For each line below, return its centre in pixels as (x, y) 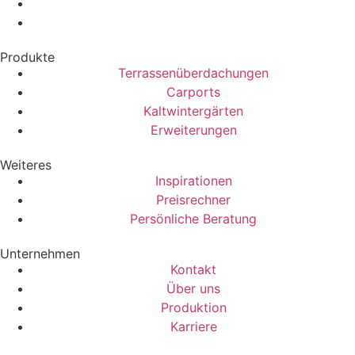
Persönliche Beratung (193, 218)
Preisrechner (193, 199)
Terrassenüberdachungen (193, 73)
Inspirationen (193, 180)
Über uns (193, 288)
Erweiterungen (193, 130)
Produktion (193, 307)
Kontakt (193, 269)
